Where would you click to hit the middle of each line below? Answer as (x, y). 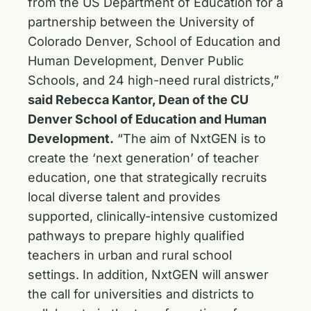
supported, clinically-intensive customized (153, 216)
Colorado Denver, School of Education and (154, 41)
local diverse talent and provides (124, 197)
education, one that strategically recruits (148, 177)
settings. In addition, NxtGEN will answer (148, 275)
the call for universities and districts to (141, 294)
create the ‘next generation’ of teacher (143, 158)
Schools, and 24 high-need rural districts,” (153, 80)
